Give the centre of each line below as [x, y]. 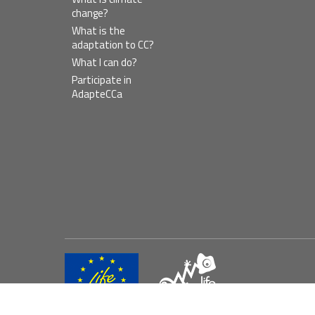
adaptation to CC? [113, 44]
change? [90, 13]
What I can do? [104, 62]
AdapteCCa [97, 94]
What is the [98, 30]
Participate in [102, 79]
